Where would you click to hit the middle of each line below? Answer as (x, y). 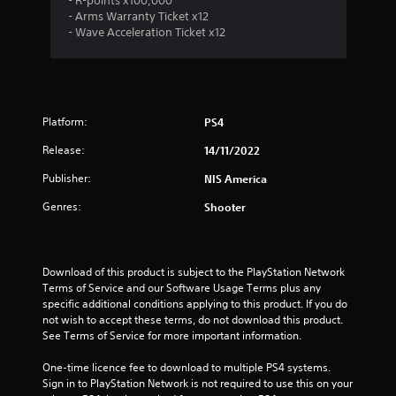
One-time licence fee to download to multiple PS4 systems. (187, 367)
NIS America (236, 179)
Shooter (225, 207)
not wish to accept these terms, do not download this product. (193, 320)
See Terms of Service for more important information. (172, 335)
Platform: (65, 122)
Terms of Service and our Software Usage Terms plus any (182, 288)
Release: (64, 150)
